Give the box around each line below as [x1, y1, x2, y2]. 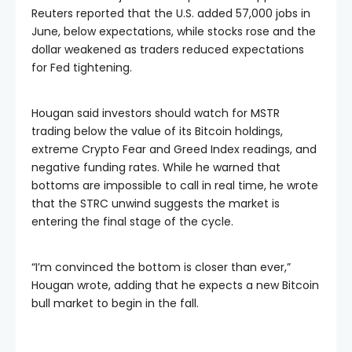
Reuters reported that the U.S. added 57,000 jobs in [31, 5, 310, 21]
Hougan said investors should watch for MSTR [31, 104, 280, 121]
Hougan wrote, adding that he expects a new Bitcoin [31, 277, 319, 293]
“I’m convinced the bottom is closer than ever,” [31, 258, 291, 275]
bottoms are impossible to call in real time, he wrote [31, 177, 318, 193]
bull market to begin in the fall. [31, 295, 199, 311]
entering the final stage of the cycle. [31, 213, 233, 229]
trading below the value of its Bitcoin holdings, [31, 123, 283, 139]
